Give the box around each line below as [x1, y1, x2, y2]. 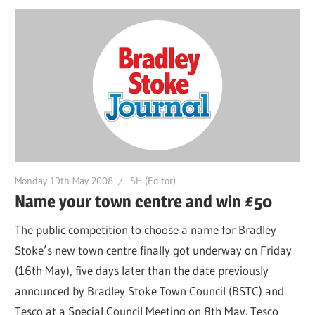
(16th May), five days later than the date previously [15, 262, 269, 278]
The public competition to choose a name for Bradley [15, 221, 277, 237]
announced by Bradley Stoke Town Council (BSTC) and [15, 283, 285, 298]
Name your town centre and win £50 [15, 191, 273, 212]
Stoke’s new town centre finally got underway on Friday [15, 242, 292, 257]
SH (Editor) [130, 174, 176, 187]
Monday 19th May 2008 [15, 174, 114, 187]
